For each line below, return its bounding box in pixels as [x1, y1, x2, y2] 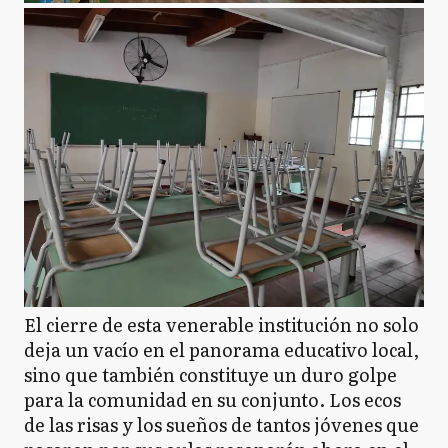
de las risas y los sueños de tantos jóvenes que [24, 411, 419, 439]
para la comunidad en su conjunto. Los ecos [24, 386, 401, 414]
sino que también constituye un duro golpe [24, 361, 397, 389]
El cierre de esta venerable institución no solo [24, 311, 419, 339]
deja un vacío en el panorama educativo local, [24, 336, 419, 364]
